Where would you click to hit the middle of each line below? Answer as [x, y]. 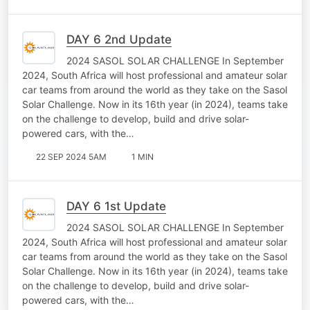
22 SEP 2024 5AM [71, 156]
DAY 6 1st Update [116, 206]
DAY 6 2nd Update [119, 39]
